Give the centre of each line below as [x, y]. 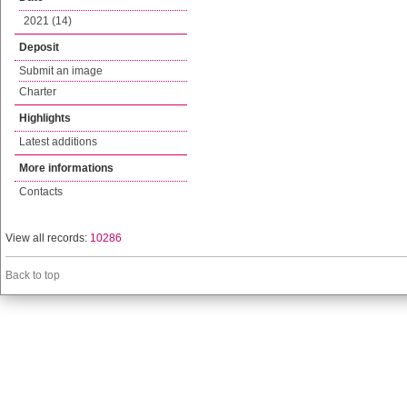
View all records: [48, 238]
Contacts [41, 192]
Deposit [39, 47]
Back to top [33, 275]
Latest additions [58, 142]
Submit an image [61, 71]
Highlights [45, 118]
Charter [38, 92]
